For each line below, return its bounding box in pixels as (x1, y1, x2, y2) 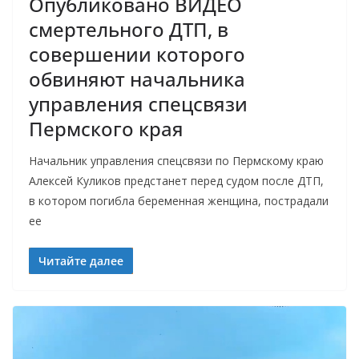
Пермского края (29, 115, 184, 143)
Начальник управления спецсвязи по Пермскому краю (29, 153, 324, 169)
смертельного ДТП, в (29, 16, 228, 43)
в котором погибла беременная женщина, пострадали (29, 193, 329, 209)
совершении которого (29, 41, 245, 68)
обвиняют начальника (29, 66, 245, 93)
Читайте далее (38, 253, 123, 269)
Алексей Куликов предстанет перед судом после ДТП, (29, 173, 324, 189)
